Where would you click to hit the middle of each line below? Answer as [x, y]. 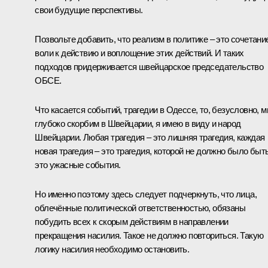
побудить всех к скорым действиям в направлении [132, 222]
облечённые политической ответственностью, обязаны [140, 208]
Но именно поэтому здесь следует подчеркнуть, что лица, [146, 194]
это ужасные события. [78, 165]
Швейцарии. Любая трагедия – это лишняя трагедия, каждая [150, 138]
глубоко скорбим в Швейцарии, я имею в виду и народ [138, 124]
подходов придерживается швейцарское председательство [149, 67]
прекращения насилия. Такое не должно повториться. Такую [149, 236]
